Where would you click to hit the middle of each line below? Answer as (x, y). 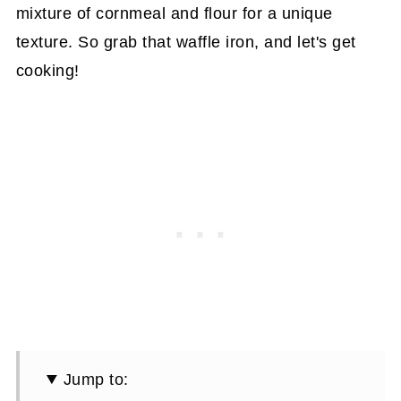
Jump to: (96, 380)
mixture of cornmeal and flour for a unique (174, 13)
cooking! (47, 71)
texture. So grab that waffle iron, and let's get (186, 42)
